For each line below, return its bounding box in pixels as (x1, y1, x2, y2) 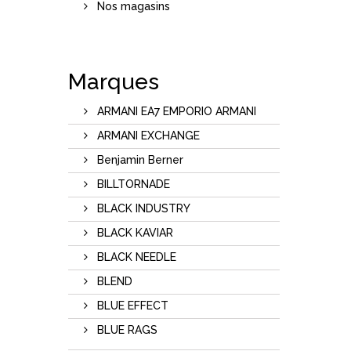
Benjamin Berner (94, 153, 183, 166)
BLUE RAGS (94, 323, 157, 336)
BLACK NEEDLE (94, 250, 176, 263)
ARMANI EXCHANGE (94, 128, 200, 142)
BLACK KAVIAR (94, 226, 173, 239)
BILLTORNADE (94, 177, 170, 190)
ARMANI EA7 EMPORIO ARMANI (94, 104, 256, 118)
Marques (68, 68, 159, 95)
